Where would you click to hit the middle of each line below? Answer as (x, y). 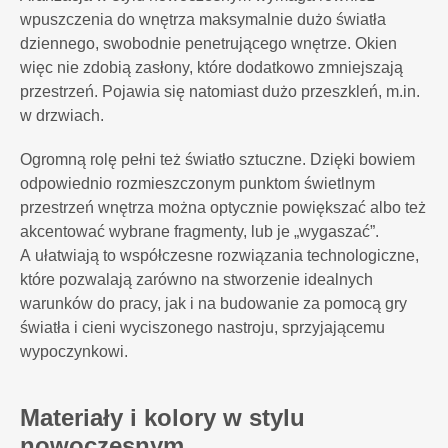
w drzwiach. (64, 115)
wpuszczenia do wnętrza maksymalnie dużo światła (203, 19)
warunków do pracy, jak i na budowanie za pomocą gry (213, 303)
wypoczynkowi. (74, 351)
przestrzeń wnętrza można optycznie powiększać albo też (223, 207)
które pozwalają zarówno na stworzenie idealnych (196, 279)
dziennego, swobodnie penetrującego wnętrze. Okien (208, 43)
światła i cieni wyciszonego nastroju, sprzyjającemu (202, 327)
